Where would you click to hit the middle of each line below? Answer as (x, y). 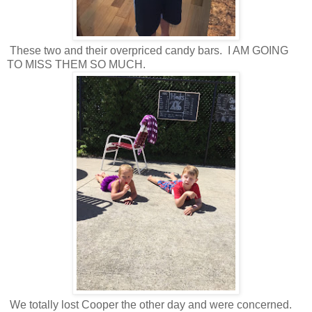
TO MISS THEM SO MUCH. (76, 64)
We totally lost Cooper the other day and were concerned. (149, 304)
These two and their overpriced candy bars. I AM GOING (148, 50)
